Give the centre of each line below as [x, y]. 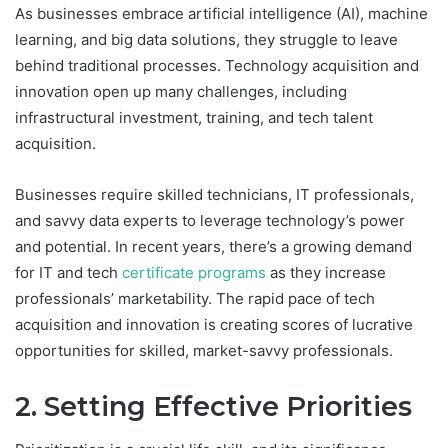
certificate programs [194, 272]
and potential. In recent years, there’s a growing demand [213, 246]
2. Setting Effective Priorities [213, 406]
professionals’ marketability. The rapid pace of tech [195, 298]
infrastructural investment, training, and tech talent [194, 117]
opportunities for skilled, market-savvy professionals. [204, 350]
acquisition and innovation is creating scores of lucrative [214, 324]
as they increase [326, 272]
